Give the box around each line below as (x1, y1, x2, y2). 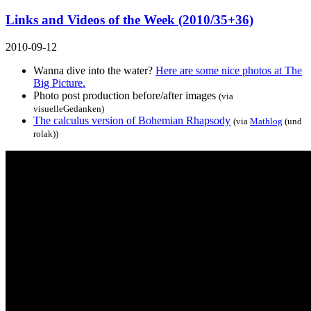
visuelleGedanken (33, 103, 101, 115)
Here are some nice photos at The (155, 65, 302, 77)
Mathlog (250, 116, 283, 127)
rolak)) (33, 128, 58, 140)
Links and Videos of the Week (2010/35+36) (6, 12, 253, 28)
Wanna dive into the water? (33, 65, 155, 77)
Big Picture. (33, 77, 85, 90)
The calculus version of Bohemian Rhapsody (33, 115, 230, 127)
